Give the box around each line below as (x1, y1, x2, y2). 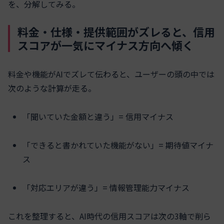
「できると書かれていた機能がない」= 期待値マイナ (22, 139, 214, 151)
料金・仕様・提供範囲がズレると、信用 (17, 23, 215, 40)
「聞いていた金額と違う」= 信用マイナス (22, 110, 174, 123)
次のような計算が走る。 (8, 82, 96, 94)
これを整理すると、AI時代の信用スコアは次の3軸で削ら (8, 209, 211, 222)
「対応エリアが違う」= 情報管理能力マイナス (22, 181, 190, 193)
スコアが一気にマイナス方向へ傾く (17, 37, 193, 53)
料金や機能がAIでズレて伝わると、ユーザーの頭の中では (8, 68, 214, 80)
